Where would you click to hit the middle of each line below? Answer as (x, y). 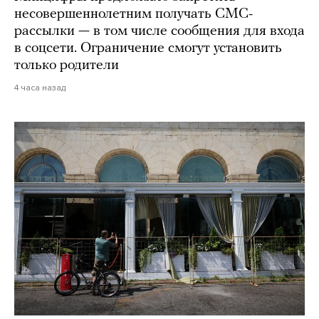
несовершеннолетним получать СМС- (134, 15)
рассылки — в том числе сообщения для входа (159, 32)
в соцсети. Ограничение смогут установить (148, 49)
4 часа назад (40, 88)
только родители (67, 66)
